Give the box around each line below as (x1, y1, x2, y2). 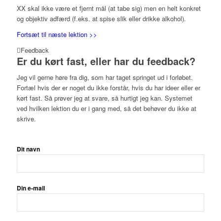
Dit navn (16, 145, 40, 153)
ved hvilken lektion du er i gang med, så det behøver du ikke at (16, 103, 196, 113)
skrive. (16, 113, 36, 123)
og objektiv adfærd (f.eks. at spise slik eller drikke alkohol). (16, 13, 186, 23)
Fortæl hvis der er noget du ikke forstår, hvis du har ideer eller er (16, 82, 200, 92)
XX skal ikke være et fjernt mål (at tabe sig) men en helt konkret (16, 3, 201, 13)
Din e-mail (16, 184, 45, 192)
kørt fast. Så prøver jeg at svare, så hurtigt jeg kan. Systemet (16, 93, 192, 103)
